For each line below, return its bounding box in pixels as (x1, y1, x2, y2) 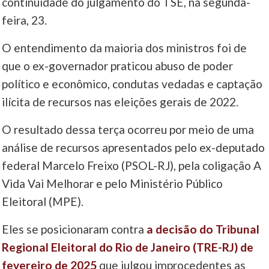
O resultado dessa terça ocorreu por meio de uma (2, 122, 255, 137)
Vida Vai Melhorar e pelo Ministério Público (2, 177, 223, 191)
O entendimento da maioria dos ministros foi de (2, 41, 247, 55)
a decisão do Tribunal (147, 222, 260, 237)
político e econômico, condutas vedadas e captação (2, 77, 263, 91)
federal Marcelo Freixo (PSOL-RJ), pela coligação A (2, 159, 262, 173)
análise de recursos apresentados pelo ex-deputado (2, 141, 265, 155)
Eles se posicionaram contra (2, 222, 147, 237)
